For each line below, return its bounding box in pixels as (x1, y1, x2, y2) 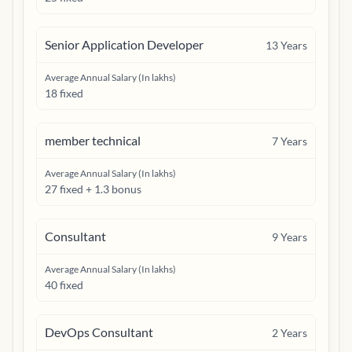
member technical (45, 133, 141, 148)
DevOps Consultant (45, 324, 153, 339)
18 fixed (45, 86, 83, 100)
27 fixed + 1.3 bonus (45, 182, 141, 196)
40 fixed (45, 278, 83, 291)
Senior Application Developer (45, 37, 203, 52)
